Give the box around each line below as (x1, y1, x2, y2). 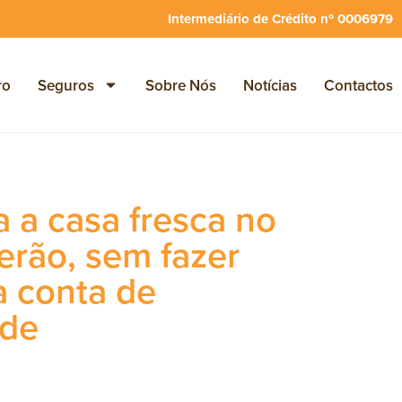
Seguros (37, 74, 94, 96)
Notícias (242, 74, 297, 96)
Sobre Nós (144, 74, 216, 96)
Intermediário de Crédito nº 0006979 (168, 8, 393, 29)
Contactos (323, 74, 393, 96)
